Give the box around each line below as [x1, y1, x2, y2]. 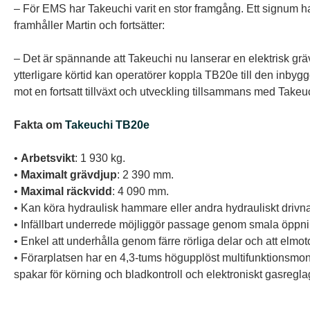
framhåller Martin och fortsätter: [14, 19, 165, 31]
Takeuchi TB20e [65, 119, 149, 131]
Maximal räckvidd [21, 185, 112, 197]
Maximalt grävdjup [21, 169, 117, 181]
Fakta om [14, 119, 65, 131]
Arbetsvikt [21, 152, 75, 164]
